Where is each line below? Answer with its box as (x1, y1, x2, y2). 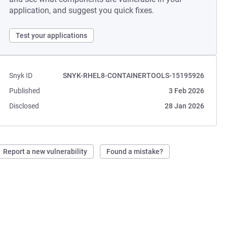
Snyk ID (9, 71, 33, 80)
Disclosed (9, 102, 40, 110)
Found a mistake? (106, 147, 164, 156)
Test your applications (16, 31, 88, 40)
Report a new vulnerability (3, 147, 88, 156)
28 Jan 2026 (164, 102, 204, 110)
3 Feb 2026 (168, 87, 204, 95)
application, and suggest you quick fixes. (9, 6, 155, 15)
